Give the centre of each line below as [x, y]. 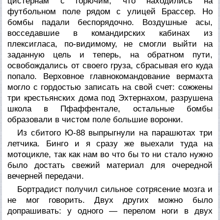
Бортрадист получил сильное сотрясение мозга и [115, 189]
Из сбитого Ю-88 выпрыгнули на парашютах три [115, 133]
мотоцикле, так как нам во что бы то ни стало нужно [110, 154]
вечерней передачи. [46, 176]
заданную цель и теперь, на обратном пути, [110, 55]
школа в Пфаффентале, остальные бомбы [110, 109]
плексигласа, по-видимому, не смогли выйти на [110, 44]
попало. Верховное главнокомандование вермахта [110, 76]
